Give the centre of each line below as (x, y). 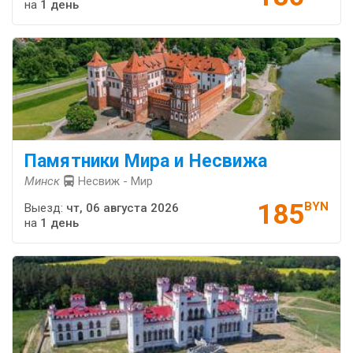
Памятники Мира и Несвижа (146, 162)
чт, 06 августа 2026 (123, 208)
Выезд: (45, 208)
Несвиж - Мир (115, 182)
